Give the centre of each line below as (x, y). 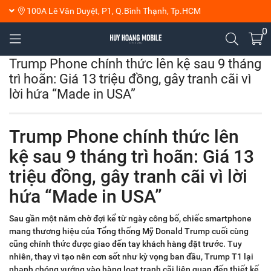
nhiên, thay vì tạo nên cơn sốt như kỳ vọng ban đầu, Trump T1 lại (131, 256)
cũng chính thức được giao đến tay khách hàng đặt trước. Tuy (126, 244)
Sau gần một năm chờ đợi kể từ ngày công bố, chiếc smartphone (130, 218)
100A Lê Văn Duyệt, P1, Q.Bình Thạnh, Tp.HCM (114, 11)
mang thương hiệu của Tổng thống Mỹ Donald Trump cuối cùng (129, 231)
